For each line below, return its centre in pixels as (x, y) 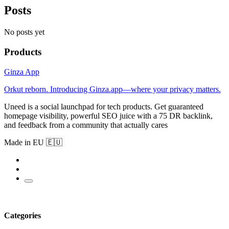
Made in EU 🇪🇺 (33, 142)
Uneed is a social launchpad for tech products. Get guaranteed (104, 106)
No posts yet (24, 32)
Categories (22, 215)
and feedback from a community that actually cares (86, 125)
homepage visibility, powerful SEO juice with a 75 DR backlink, (108, 116)
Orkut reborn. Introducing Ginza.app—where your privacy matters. (112, 89)
